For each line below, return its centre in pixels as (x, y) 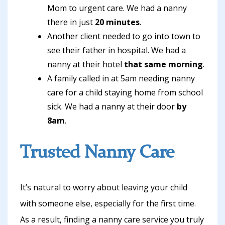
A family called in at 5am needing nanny (121, 78)
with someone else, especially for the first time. (108, 203)
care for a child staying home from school (125, 92)
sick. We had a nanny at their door (112, 106)
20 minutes (117, 22)
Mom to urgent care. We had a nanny (117, 8)
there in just (71, 22)
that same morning (163, 64)
